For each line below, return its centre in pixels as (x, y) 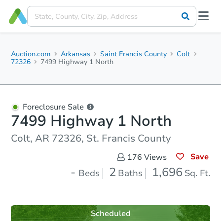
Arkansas (76, 54)
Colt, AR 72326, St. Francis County (91, 138)
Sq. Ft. (197, 173)
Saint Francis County (134, 54)
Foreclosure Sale (53, 107)
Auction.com (31, 54)
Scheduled (110, 214)
